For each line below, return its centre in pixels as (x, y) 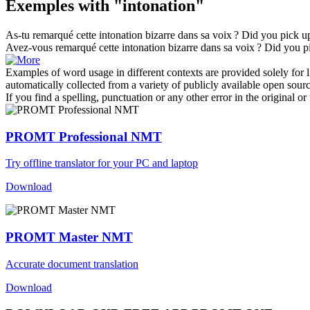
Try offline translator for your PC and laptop (102, 163)
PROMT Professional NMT (84, 136)
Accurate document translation (72, 264)
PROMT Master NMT (69, 237)
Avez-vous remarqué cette (64, 47)
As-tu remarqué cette (52, 35)
